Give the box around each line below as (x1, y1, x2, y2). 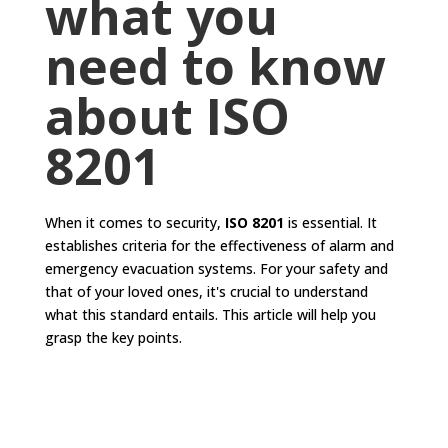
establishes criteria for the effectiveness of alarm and (44, 236, 394, 255)
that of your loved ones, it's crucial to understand (44, 282, 368, 301)
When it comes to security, (44, 213, 225, 232)
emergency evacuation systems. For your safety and (44, 259, 388, 278)
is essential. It (283, 213, 377, 232)
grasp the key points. (44, 328, 182, 347)
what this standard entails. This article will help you (44, 305, 376, 324)
